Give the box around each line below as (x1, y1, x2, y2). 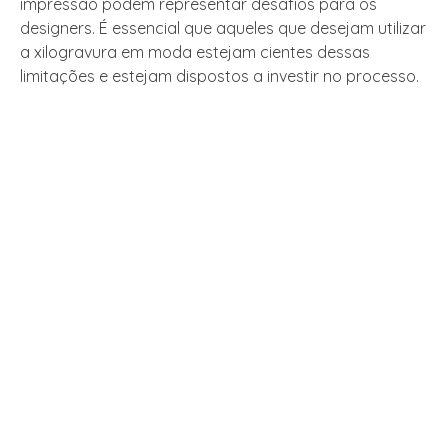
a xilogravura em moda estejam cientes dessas (20, 42, 370, 63)
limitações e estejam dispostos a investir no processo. (20, 66, 419, 87)
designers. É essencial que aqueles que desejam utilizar (20, 18, 426, 39)
